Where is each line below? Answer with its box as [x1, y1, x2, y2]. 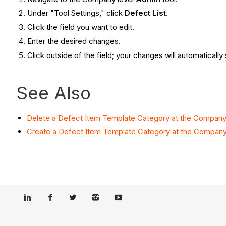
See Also [16, 82, 91, 103]
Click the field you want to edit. [27, 22, 135, 32]
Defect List [125, 8, 166, 18]
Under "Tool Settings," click [27, 8, 125, 18]
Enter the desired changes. [27, 36, 121, 46]
